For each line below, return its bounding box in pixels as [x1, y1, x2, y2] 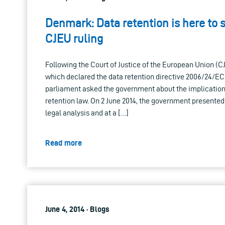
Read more [45, 138, 82, 147]
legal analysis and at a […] [45, 108, 129, 117]
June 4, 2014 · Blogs [45, 204, 109, 213]
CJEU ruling [45, 32, 103, 45]
